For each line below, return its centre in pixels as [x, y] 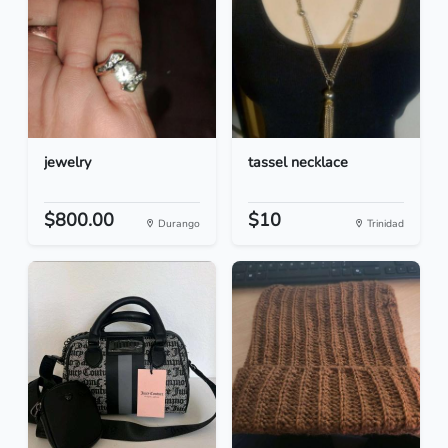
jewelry [67, 162]
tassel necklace [298, 162]
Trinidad [384, 224]
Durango [177, 224]
